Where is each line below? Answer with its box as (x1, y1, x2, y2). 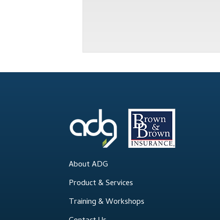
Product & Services (69, 177, 134, 190)
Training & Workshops (69, 195, 145, 209)
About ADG (69, 158, 109, 171)
